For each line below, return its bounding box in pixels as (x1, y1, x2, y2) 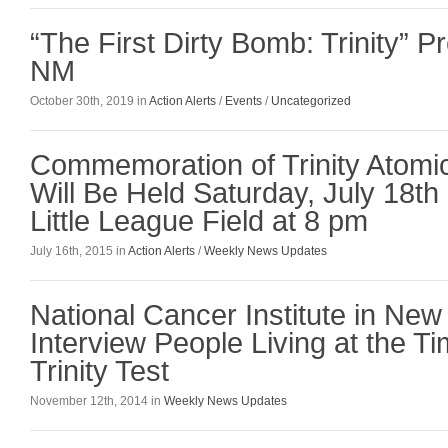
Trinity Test (30, 354, 169, 387)
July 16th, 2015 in (30, 243, 128, 258)
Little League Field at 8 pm (30, 204, 368, 237)
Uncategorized (271, 93, 351, 108)
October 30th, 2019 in (30, 93, 149, 108)
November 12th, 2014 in (30, 394, 164, 409)
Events (225, 93, 262, 108)
